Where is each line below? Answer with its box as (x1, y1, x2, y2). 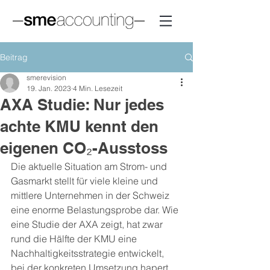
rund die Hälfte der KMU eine (11, 233, 139, 245)
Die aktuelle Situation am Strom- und (11, 160, 169, 172)
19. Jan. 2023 (27, 84, 71, 93)
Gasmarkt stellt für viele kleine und (11, 175, 160, 187)
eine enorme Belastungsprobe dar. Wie (11, 204, 181, 216)
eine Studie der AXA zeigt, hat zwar (11, 218, 165, 230)
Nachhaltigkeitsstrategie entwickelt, (11, 247, 166, 259)
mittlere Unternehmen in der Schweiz (11, 189, 172, 201)
